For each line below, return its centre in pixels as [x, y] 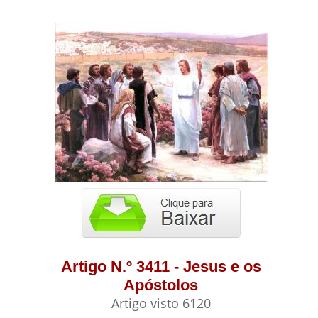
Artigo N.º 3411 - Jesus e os [161, 267]
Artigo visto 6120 [161, 303]
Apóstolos [161, 285]
